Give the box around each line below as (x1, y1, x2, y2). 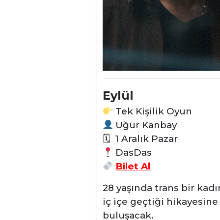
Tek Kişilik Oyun (113, 106, 192, 117)
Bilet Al (115, 161, 151, 172)
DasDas (113, 147, 152, 158)
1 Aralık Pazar (110, 133, 178, 144)
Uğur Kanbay (113, 119, 177, 131)
